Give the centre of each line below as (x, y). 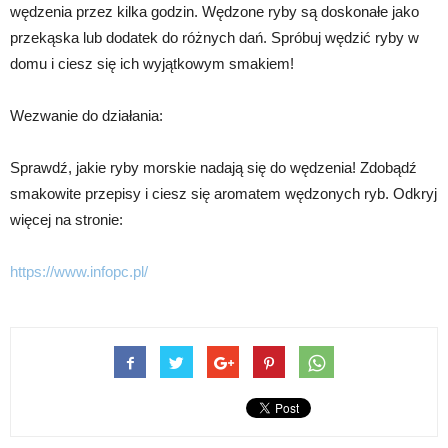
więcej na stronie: (66, 220)
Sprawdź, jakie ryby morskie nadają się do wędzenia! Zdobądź (213, 168)
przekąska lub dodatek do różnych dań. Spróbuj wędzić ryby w (214, 38)
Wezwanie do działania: (86, 116)
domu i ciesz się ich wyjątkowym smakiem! (152, 64)
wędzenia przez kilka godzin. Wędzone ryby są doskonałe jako (214, 12)
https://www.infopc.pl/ (79, 272)
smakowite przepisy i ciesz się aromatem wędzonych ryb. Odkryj (223, 194)
